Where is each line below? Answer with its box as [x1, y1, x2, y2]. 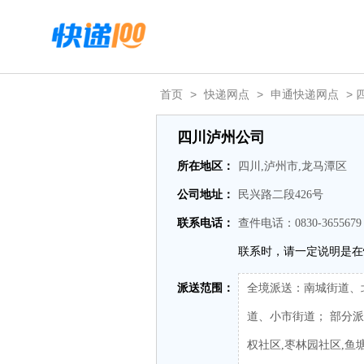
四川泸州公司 [177, 129, 265, 145]
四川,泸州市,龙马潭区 [238, 160, 347, 172]
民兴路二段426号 [238, 188, 323, 201]
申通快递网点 [271, 88, 339, 101]
